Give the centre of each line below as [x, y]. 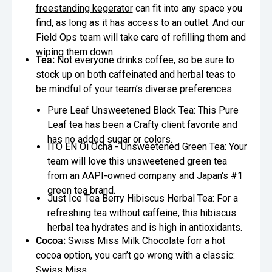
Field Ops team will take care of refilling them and [141, 38]
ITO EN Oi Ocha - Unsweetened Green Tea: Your [147, 147]
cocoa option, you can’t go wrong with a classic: [135, 256]
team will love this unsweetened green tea [137, 161]
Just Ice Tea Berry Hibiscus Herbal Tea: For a [142, 198]
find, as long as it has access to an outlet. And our [140, 23]
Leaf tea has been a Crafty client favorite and [142, 124]
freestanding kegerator [84, 8]
